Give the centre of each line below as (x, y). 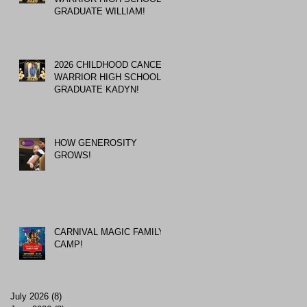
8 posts (76, 297)
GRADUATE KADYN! (97, 89)
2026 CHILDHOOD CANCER (111, 64)
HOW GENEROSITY (96, 143)
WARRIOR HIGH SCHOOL (108, 77)
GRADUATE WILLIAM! (100, 11)
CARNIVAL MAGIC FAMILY (109, 232)
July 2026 (29, 297)
